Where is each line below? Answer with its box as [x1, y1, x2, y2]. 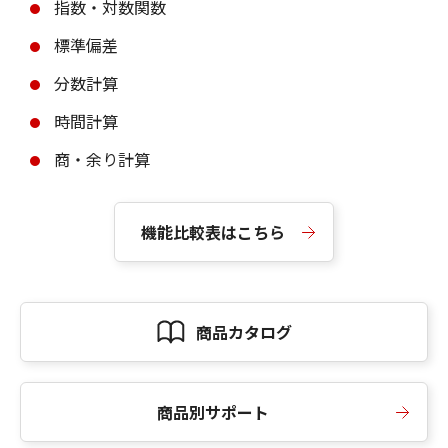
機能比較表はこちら [141, 220, 285, 244]
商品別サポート [157, 400, 269, 424]
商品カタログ [196, 320, 292, 344]
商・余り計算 [54, 147, 150, 171]
